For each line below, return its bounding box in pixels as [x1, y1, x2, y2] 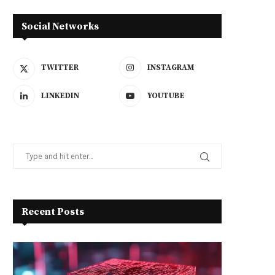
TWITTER [41, 63, 79, 73]
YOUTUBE [147, 91, 185, 101]
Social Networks [21, 20, 99, 33]
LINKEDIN [41, 91, 79, 101]
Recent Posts [21, 206, 84, 219]
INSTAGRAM [147, 63, 195, 73]
